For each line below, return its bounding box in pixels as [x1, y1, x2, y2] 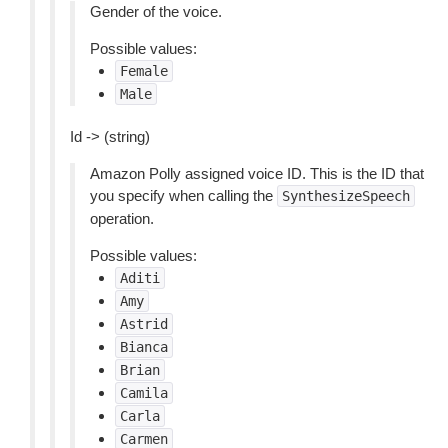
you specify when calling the [90, 187, 277, 204]
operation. [90, 210, 154, 227]
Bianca [120, 339, 168, 355]
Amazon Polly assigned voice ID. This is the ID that [90, 165, 424, 182]
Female [120, 63, 168, 79]
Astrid [120, 316, 168, 332]
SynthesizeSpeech [282, 188, 410, 204]
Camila [120, 385, 168, 401]
